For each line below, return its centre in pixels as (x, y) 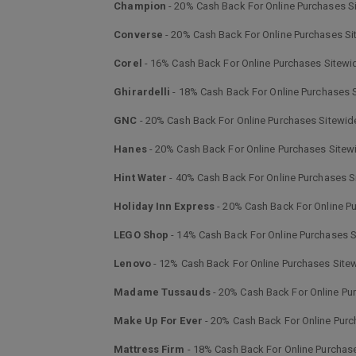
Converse (139, 35)
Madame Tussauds (162, 292)
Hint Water (141, 178)
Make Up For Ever (158, 321)
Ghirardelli (142, 92)
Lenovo (132, 263)
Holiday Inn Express (164, 206)
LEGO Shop (141, 235)
